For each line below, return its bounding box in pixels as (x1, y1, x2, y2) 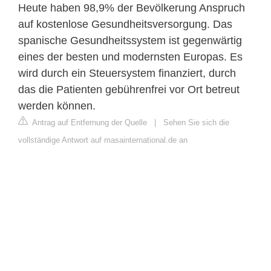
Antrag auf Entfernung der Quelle (30, 117, 147, 127)
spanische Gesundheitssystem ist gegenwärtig (18, 34, 242, 47)
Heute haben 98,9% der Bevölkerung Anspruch (18, 1, 245, 14)
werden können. (18, 99, 96, 112)
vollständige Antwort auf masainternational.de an (18, 135, 188, 145)
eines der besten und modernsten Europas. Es (18, 50, 243, 63)
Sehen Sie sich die (163, 117, 229, 127)
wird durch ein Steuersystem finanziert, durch (18, 67, 236, 79)
